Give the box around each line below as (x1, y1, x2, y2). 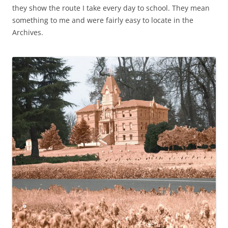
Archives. (12, 27, 43, 37)
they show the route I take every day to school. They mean (12, 3, 210, 13)
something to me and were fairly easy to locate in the (12, 15, 193, 25)
